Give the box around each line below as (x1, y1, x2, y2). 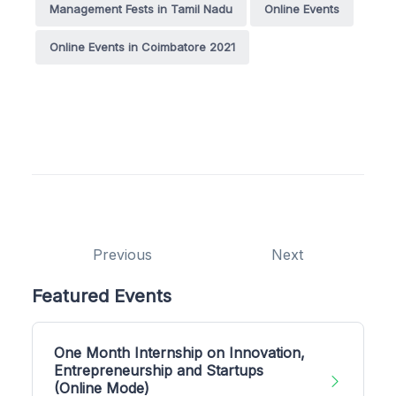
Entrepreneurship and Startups (54, 361, 263, 379)
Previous (93, 245, 153, 263)
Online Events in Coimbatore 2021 (49, 39, 235, 54)
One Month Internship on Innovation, (54, 343, 305, 362)
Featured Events (32, 284, 171, 307)
